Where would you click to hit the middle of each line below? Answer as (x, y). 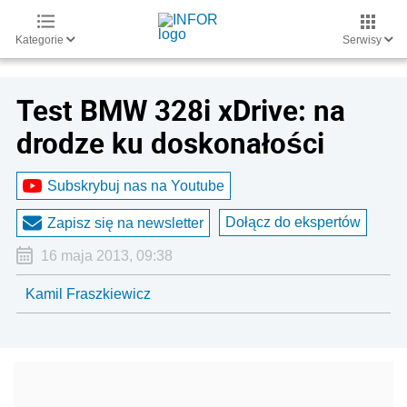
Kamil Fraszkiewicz (88, 294)
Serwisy (363, 40)
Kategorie (41, 40)
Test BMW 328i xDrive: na (181, 110)
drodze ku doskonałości (170, 143)
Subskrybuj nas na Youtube (136, 185)
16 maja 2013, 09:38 (106, 256)
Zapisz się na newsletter (125, 223)
